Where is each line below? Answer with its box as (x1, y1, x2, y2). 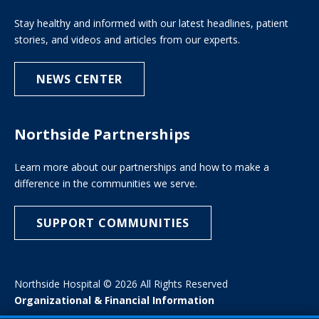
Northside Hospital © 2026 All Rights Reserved (14, 277, 228, 291)
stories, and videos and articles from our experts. (14, 33, 240, 47)
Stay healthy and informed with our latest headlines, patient (14, 16, 288, 31)
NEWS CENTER (36, 71, 122, 88)
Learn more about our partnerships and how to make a (14, 160, 269, 174)
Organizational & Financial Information (14, 293, 214, 308)
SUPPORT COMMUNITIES (36, 215, 189, 231)
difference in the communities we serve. (14, 177, 197, 191)
